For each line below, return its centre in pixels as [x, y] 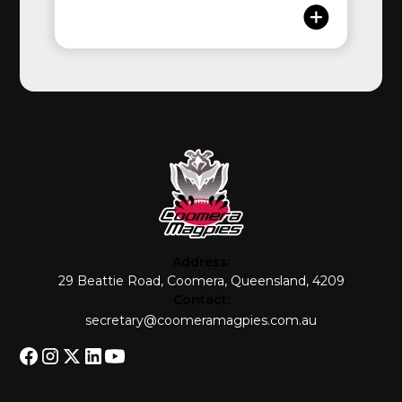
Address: [201, 262]
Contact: [201, 300]
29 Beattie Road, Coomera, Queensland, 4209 [201, 281]
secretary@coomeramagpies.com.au [201, 321]
